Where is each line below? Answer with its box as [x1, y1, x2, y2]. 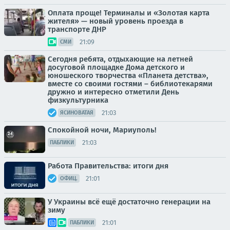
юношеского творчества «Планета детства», [48, 71, 208, 80]
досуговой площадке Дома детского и [48, 63, 185, 72]
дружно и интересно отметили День [48, 87, 179, 97]
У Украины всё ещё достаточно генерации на [48, 197, 210, 206]
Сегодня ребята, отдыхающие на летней [48, 54, 193, 64]
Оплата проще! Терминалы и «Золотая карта [48, 8, 209, 17]
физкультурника [48, 95, 108, 105]
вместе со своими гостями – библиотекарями [48, 79, 213, 88]
